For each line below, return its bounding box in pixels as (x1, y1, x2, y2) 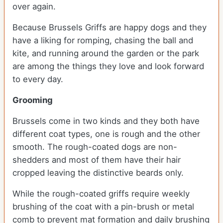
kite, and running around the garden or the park (12, 48, 199, 59)
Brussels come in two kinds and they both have (12, 116, 200, 126)
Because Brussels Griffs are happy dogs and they (12, 22, 207, 33)
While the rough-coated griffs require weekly (12, 189, 190, 199)
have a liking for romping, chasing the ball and (12, 35, 193, 46)
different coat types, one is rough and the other (12, 129, 200, 139)
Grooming (12, 95, 53, 106)
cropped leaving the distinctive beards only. (12, 168, 186, 178)
